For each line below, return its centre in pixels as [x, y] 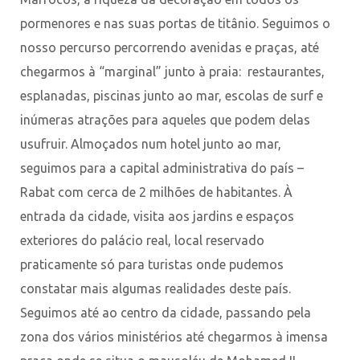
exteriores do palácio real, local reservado [142, 240]
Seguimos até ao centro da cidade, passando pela [166, 312]
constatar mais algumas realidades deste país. [155, 288]
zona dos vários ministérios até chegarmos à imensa [174, 336]
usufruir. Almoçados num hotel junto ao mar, [151, 143]
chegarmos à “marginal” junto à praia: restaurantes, [172, 71]
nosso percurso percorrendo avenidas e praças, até [170, 47]
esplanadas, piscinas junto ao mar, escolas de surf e [172, 95]
